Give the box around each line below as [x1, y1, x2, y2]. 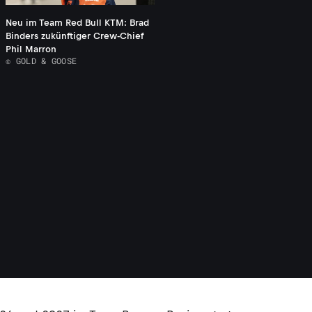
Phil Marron [6, 44, 56, 55]
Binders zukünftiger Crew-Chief [6, 31, 143, 42]
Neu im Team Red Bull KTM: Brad [6, 17, 149, 29]
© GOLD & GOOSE [6, 55, 77, 67]
